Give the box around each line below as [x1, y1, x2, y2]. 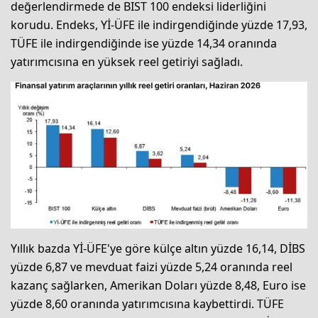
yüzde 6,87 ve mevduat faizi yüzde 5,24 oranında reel [11, 258, 292, 275]
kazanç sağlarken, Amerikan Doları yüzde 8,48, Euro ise [11, 277, 306, 293]
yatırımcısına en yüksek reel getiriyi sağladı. [11, 53, 243, 70]
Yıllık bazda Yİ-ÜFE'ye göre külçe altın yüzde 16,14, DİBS [11, 240, 305, 256]
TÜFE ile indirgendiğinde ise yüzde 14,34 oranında [11, 35, 277, 51]
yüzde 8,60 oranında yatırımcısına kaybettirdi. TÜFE [11, 295, 284, 312]
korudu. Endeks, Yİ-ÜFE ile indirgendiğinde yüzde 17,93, [11, 16, 307, 33]
